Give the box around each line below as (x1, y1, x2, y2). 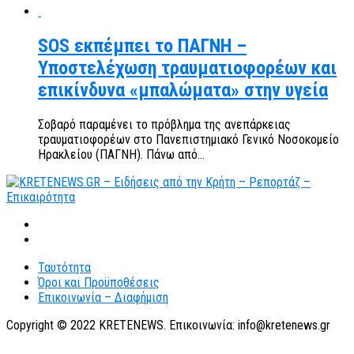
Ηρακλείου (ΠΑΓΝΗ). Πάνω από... (38, 146, 205, 162)
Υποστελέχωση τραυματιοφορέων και (38, 56, 337, 79)
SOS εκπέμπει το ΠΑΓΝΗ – (38, 34, 247, 57)
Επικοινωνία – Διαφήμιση (38, 289, 168, 305)
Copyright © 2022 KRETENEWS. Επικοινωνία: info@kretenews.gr (6, 317, 330, 333)
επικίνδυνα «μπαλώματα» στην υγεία (38, 78, 328, 101)
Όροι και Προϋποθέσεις (38, 274, 160, 290)
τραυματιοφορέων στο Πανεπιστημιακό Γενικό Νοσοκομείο (38, 131, 339, 147)
